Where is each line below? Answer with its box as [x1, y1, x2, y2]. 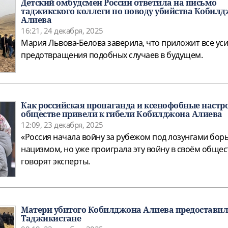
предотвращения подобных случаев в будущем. [21, 49, 203, 61]
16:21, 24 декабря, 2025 [21, 25, 103, 36]
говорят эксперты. [21, 156, 90, 167]
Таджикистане [21, 213, 81, 224]
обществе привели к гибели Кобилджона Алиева [21, 108, 222, 120]
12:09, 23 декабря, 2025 [21, 120, 103, 130]
